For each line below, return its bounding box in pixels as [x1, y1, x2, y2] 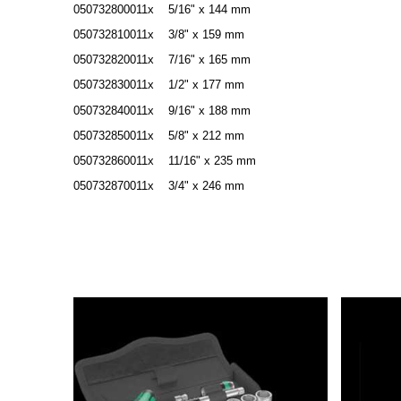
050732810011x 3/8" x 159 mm [73, 28, 244, 42]
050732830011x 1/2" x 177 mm [73, 78, 244, 92]
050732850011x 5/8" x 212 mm [73, 128, 244, 142]
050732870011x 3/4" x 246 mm [73, 178, 244, 192]
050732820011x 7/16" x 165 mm [73, 53, 251, 67]
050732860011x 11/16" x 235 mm [73, 153, 256, 167]
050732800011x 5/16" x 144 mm [73, 3, 251, 17]
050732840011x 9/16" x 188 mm [73, 103, 251, 117]
